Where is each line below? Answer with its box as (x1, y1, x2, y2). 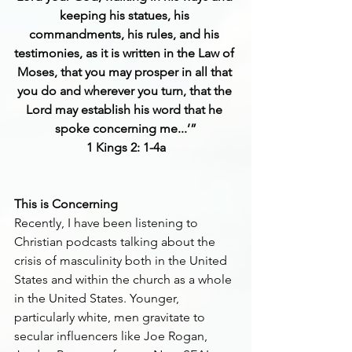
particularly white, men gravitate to (14, 310, 208, 324)
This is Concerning (14, 196, 118, 211)
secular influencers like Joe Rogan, (14, 328, 211, 343)
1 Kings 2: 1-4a (86, 140, 166, 155)
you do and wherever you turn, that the (16, 83, 235, 98)
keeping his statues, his (59, 8, 192, 23)
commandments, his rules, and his (29, 27, 222, 42)
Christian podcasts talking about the (14, 234, 218, 249)
